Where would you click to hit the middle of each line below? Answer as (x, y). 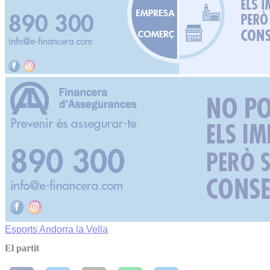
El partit (22, 248)
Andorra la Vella (74, 229)
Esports (22, 229)
